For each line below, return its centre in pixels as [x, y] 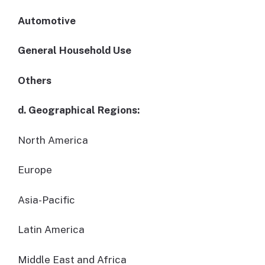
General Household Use [75, 51]
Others [35, 80]
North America [53, 140]
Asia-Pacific [46, 200]
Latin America [51, 230]
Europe [35, 170]
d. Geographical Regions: [79, 110]
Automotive [47, 20]
